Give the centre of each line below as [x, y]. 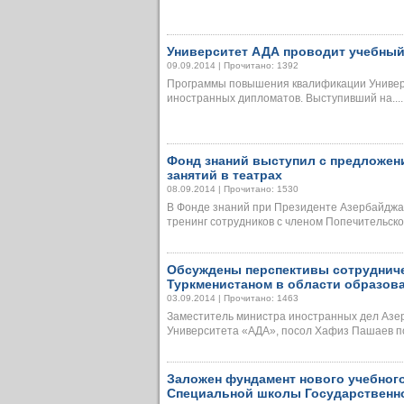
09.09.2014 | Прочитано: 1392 [233, 65]
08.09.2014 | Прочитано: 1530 [233, 189]
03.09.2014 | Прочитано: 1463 [233, 298]
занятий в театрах [225, 175]
